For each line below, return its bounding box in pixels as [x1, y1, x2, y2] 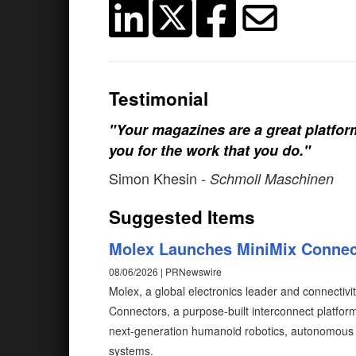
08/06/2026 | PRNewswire [109, 265, 222, 278]
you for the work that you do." [109, 140, 311, 161]
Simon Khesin [109, 168, 201, 188]
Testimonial [109, 86, 208, 111]
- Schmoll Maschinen [201, 168, 334, 188]
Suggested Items [109, 204, 255, 230]
